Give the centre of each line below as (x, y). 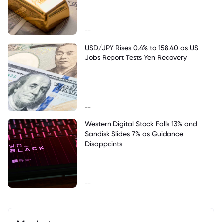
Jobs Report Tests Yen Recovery (136, 57)
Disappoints (103, 144)
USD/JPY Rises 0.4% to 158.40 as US (141, 47)
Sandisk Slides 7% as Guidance (134, 134)
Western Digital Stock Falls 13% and (141, 124)
